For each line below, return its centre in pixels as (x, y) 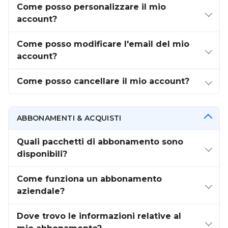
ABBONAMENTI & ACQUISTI (69, 118)
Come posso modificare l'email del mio (103, 44)
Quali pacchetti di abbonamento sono (100, 142)
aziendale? (41, 191)
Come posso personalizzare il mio (91, 7)
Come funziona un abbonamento (89, 179)
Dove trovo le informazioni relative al (99, 216)
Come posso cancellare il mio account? (103, 81)
